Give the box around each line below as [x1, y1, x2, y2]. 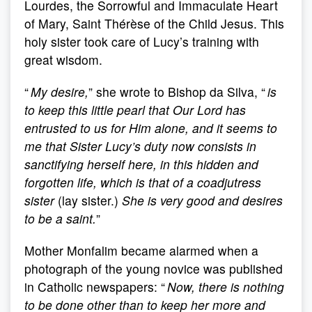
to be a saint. [24, 210, 96, 227]
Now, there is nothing [167, 278, 284, 295]
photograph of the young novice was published [24, 260, 283, 277]
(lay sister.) [58, 192, 122, 209]
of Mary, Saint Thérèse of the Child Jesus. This [24, 15, 284, 32]
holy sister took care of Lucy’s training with [24, 33, 259, 50]
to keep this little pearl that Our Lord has [24, 101, 246, 118]
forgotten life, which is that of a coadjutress [24, 173, 261, 191]
